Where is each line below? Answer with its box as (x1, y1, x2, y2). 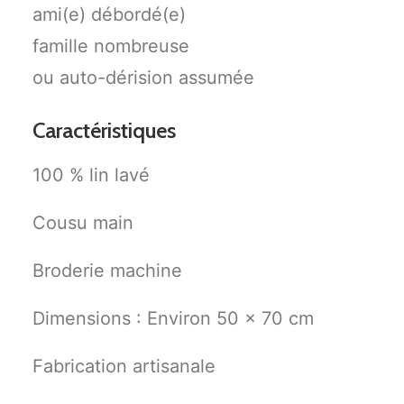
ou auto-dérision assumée (32, 67, 254, 88)
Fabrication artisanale (32, 355, 216, 377)
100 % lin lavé (32, 164, 150, 186)
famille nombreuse (32, 35, 189, 57)
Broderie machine (32, 260, 182, 281)
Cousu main (32, 212, 133, 234)
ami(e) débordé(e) (32, 4, 186, 25)
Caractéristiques (32, 117, 176, 143)
